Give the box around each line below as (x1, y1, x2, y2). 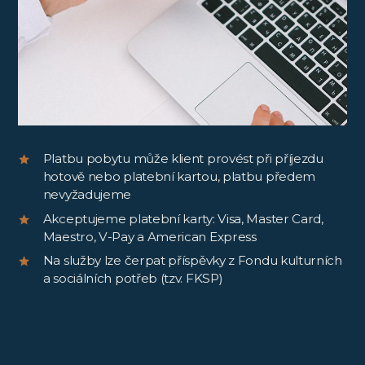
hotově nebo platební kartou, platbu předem (42, 169, 316, 185)
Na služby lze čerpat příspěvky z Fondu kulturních (42, 253, 342, 269)
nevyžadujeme (42, 187, 132, 203)
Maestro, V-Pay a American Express (42, 228, 257, 244)
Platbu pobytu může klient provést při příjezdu (42, 151, 323, 167)
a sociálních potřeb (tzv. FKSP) (42, 270, 223, 287)
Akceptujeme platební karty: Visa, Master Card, (42, 210, 323, 226)
